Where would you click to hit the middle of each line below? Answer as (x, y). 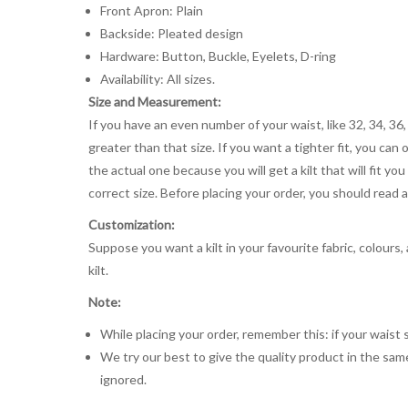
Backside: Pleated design (171, 33)
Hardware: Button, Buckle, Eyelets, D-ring (218, 56)
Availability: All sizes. (157, 78)
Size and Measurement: (155, 101)
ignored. (123, 379)
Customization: (132, 224)
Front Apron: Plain (151, 10)
